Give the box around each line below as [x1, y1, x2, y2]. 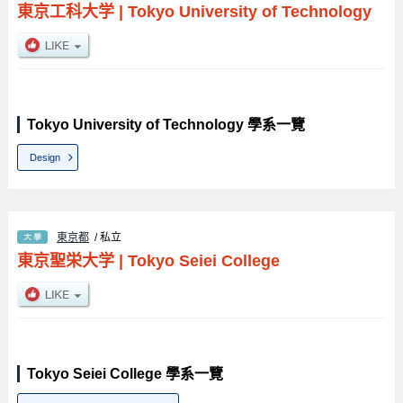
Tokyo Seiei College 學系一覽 [26, 365, 223, 381]
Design [30, 151, 61, 163]
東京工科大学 [16, 2, 114, 21]
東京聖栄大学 [16, 251, 114, 270]
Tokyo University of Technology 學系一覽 [26, 116, 305, 132]
